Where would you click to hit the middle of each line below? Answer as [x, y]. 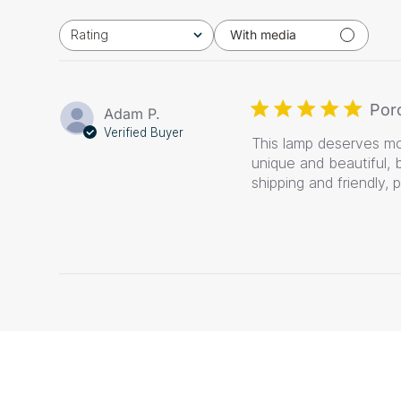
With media [264, 35]
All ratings [85, 41]
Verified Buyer [144, 132]
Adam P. [132, 113]
